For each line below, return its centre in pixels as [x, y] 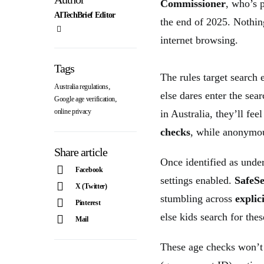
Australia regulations [81, 86]
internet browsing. [199, 40]
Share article [81, 152]
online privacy [73, 111]
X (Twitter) [91, 186]
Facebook [89, 169]
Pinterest [88, 202]
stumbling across [198, 198]
